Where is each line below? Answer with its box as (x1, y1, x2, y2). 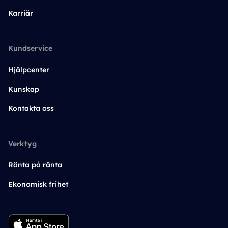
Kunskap (8, 84, 39, 94)
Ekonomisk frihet (8, 180, 68, 189)
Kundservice (8, 44, 52, 53)
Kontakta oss (8, 104, 54, 113)
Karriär (8, 9, 33, 18)
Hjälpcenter (8, 65, 49, 74)
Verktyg (8, 139, 37, 148)
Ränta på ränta (8, 160, 62, 169)
